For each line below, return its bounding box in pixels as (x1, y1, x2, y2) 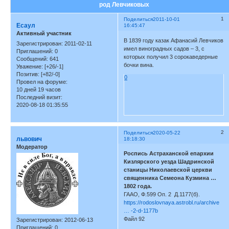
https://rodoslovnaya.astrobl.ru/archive (124, 199, 220, 206)
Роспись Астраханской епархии (124, 150, 214, 157)
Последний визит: (16, 94, 62, 100)
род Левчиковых (99, 1, 150, 9)
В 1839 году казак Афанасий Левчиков (124, 37, 224, 43)
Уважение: (16, 63, 43, 70)
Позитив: (16, 71, 39, 77)
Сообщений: (16, 55, 48, 62)
